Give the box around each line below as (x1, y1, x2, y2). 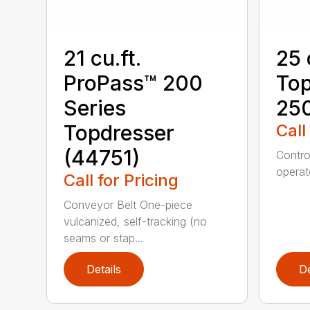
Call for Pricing (64, 170, 179, 190)
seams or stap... (64, 230, 144, 245)
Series (64, 95, 127, 120)
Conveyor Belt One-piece (64, 197, 193, 212)
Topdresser (64, 120, 175, 145)
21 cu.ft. (64, 45, 142, 71)
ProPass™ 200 (64, 70, 203, 95)
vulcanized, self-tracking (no (64, 214, 208, 228)
